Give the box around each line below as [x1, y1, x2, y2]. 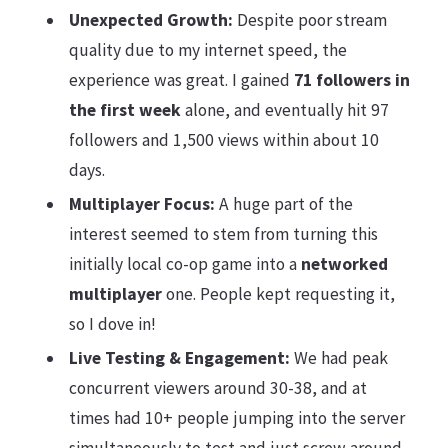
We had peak [289, 347, 388, 370]
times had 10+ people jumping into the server [68, 407, 405, 430]
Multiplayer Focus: [68, 193, 215, 216]
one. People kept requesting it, [161, 283, 395, 306]
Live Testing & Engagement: [68, 347, 290, 370]
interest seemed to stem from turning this [68, 223, 378, 246]
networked [300, 253, 388, 276]
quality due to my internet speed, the [68, 39, 347, 62]
